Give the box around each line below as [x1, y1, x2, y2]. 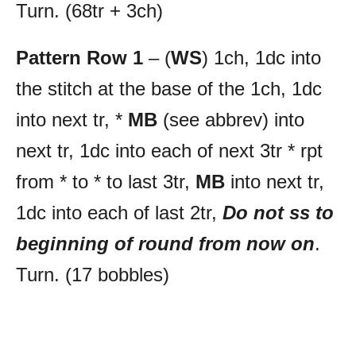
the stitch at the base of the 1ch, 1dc [16, 77, 322, 99]
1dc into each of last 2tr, [16, 201, 222, 223]
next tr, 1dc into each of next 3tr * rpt [16, 139, 323, 161]
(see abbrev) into [157, 108, 304, 130]
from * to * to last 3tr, [16, 170, 195, 192]
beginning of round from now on [16, 232, 315, 254]
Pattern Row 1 [16, 46, 149, 68]
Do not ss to [222, 201, 334, 223]
